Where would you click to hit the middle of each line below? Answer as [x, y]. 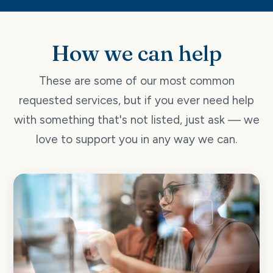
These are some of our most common [136, 80]
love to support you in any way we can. [136, 139]
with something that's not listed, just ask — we [136, 119]
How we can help [136, 53]
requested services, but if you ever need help [136, 100]
